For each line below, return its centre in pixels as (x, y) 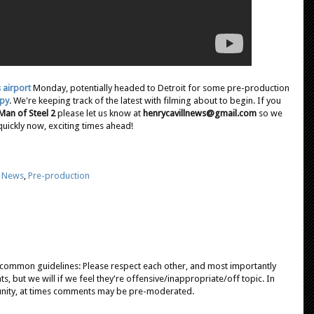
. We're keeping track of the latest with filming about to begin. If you (145, 100)
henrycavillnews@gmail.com (199, 113)
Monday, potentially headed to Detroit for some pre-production (160, 88)
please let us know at (99, 113)
